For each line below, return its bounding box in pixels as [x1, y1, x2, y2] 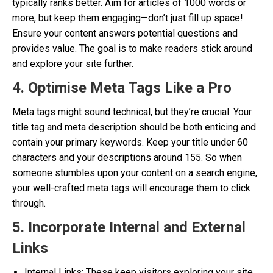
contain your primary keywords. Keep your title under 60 [12, 136, 248, 148]
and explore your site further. [12, 58, 133, 69]
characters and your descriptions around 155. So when [12, 152, 242, 163]
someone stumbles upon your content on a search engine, [12, 167, 257, 179]
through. [12, 197, 46, 209]
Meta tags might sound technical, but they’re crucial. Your [12, 106, 252, 118]
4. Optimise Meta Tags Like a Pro [12, 79, 232, 96]
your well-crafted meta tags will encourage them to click [12, 182, 250, 194]
